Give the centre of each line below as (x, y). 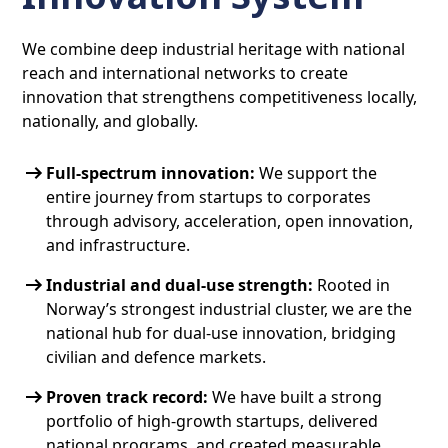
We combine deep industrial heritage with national (214, 49)
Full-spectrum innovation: (151, 173)
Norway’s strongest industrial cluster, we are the (229, 309)
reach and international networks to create (185, 73)
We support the (316, 173)
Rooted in (352, 285)
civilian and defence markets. (156, 357)
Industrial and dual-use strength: (180, 285)
